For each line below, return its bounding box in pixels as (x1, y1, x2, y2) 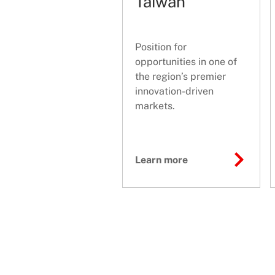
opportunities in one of (135, 56, 237, 68)
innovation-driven (135, 85, 214, 98)
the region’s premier (135, 71, 226, 83)
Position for (135, 41, 187, 53)
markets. (135, 100, 175, 112)
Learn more (135, 154, 188, 166)
